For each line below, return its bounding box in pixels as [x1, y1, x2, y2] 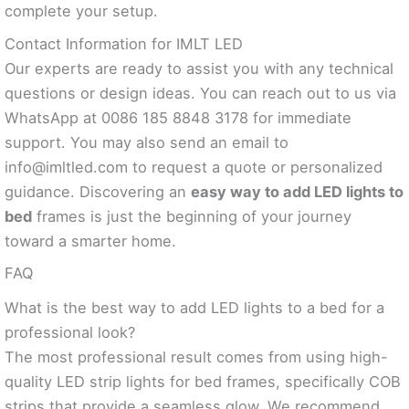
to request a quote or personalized [128, 157, 383, 176]
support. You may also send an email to [5, 132, 288, 152]
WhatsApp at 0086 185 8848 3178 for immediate [5, 108, 351, 127]
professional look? [5, 323, 135, 342]
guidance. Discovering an [5, 182, 191, 201]
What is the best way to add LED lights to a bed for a [5, 299, 384, 318]
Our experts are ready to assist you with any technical [5, 58, 393, 78]
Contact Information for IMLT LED [5, 34, 243, 53]
